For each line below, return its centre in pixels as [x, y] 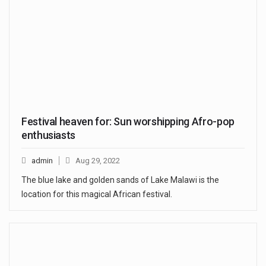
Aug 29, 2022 [98, 160]
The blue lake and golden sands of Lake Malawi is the [120, 180]
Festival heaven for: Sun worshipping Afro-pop [128, 121]
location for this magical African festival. [97, 194]
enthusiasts [49, 135]
